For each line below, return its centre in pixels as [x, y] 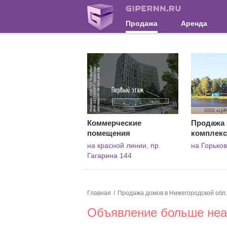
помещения [109, 133]
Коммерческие [114, 123]
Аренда [194, 23]
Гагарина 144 [109, 156]
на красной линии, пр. [124, 145]
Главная [99, 193]
